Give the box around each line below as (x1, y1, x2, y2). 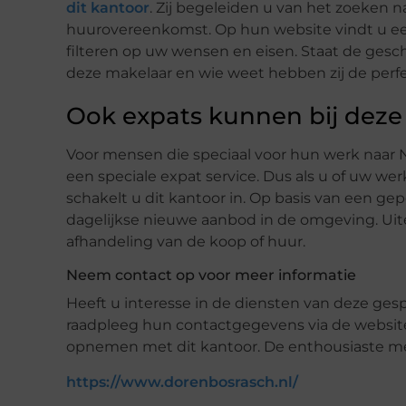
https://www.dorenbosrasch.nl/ (66, 373, 298, 391)
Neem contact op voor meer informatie (66, 266, 356, 285)
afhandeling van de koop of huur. (66, 233, 305, 251)
